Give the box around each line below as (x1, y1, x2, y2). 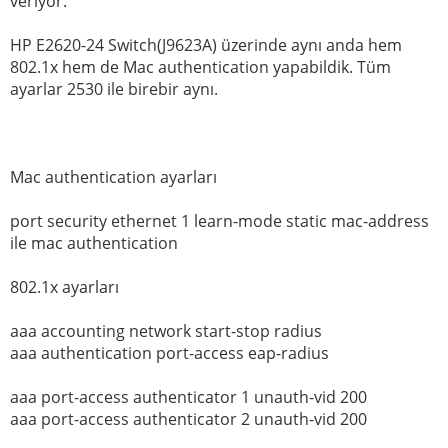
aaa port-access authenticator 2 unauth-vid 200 (10, 408, 367, 431)
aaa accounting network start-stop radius (10, 320, 322, 343)
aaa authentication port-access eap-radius (10, 342, 329, 365)
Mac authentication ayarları (10, 166, 217, 189)
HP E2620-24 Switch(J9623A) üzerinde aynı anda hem (10, 34, 402, 57)
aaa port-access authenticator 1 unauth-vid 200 (10, 386, 367, 409)
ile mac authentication (10, 232, 178, 255)
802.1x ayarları (10, 276, 119, 299)
